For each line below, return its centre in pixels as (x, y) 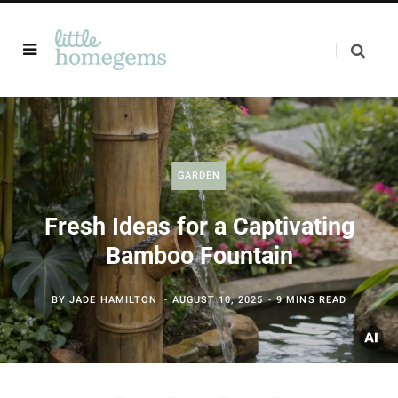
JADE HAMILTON (114, 300)
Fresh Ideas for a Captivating (199, 227)
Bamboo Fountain (199, 256)
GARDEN (199, 175)
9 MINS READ (312, 300)
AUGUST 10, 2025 (218, 300)
